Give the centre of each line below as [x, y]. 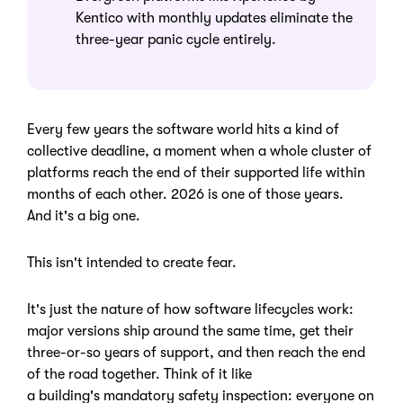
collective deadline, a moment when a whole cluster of [199, 151]
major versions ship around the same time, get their [190, 331]
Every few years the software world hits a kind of [183, 130]
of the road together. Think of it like [139, 374]
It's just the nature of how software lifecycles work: [190, 309]
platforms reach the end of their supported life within [196, 173]
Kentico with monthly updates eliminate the [214, 18]
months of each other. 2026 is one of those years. [185, 194]
